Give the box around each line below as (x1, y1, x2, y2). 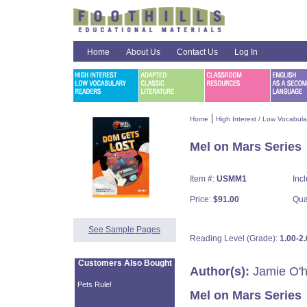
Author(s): (189, 265, 249, 278)
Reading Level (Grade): (189, 234, 280, 243)
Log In (234, 47, 258, 57)
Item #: (189, 174, 217, 184)
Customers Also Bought (77, 258, 172, 268)
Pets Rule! (77, 280, 112, 288)
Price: (189, 195, 213, 204)
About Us (125, 47, 160, 57)
